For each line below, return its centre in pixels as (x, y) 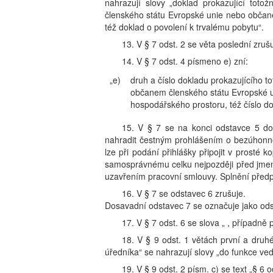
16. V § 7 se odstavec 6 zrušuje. (184, 193)
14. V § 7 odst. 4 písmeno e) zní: (185, 61)
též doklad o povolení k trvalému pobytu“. (184, 27)
